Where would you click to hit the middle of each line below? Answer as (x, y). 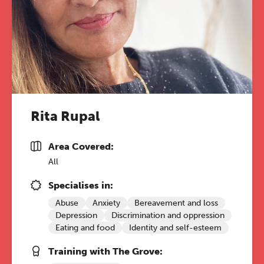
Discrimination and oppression (168, 215)
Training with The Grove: (105, 251)
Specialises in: (81, 185)
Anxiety (106, 203)
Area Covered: (81, 146)
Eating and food (85, 228)
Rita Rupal (65, 116)
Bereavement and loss (176, 203)
